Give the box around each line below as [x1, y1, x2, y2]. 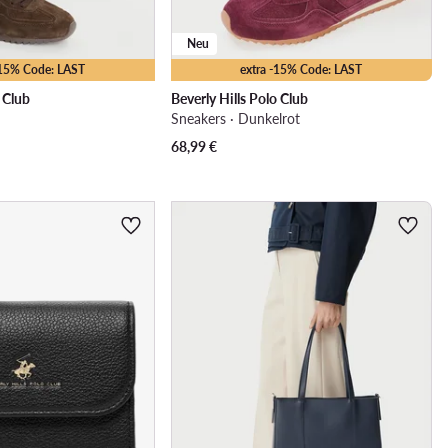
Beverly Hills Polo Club [170, 90, 308, 108]
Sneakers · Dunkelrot [170, 110, 300, 128]
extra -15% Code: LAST [240, 62, 363, 78]
